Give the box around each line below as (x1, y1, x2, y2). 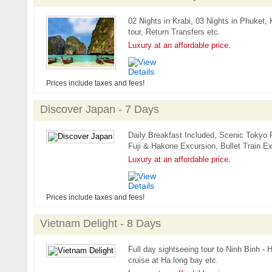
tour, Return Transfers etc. (127, 27, 220, 36)
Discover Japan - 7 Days (39, 103, 159, 115)
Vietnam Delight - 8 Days (39, 217, 161, 229)
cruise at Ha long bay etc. (127, 256, 219, 265)
